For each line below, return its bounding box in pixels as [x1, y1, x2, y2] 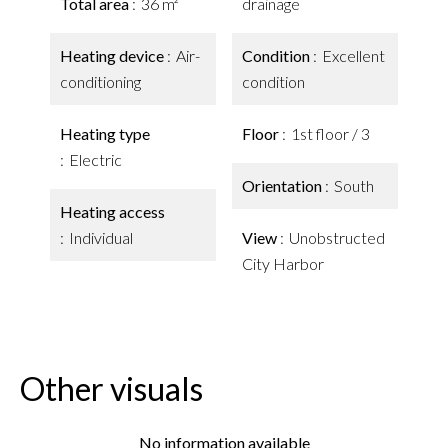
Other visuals [20, 369, 203, 408]
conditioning [60, 72, 141, 91]
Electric [69, 150, 122, 169]
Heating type [60, 124, 150, 143]
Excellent [322, 46, 385, 65]
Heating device [60, 46, 167, 65]
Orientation [242, 176, 325, 195]
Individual [69, 228, 133, 247]
